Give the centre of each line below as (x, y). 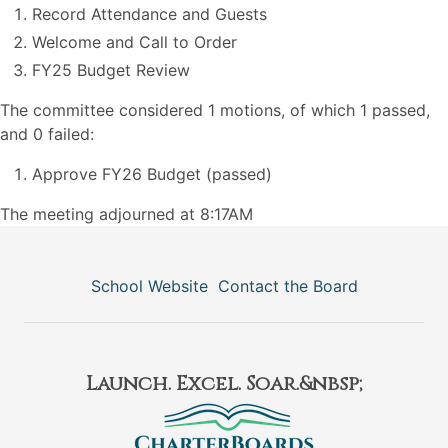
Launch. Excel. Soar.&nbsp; (224, 383)
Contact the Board (287, 286)
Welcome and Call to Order (134, 42)
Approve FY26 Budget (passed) (152, 174)
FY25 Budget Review (111, 70)
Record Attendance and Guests (149, 14)
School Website (149, 286)
